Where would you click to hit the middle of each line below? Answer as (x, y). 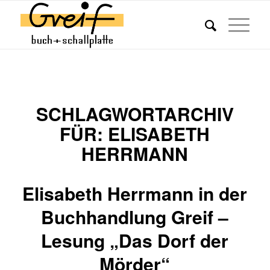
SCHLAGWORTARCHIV (135, 114)
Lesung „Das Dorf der (135, 240)
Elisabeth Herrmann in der (135, 193)
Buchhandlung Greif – (135, 217)
